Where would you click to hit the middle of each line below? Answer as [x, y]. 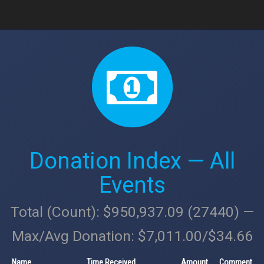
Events [132, 185]
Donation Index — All [132, 161]
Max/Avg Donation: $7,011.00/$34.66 [132, 236]
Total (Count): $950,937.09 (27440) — [132, 212]
